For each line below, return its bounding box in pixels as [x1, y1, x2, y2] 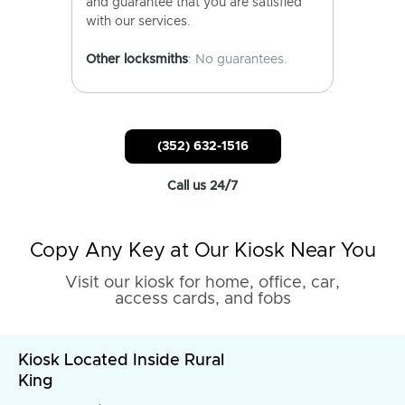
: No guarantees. [188, 53, 287, 66]
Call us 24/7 [167, 180, 238, 193]
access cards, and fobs [114, 291, 291, 307]
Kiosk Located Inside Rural [18, 353, 224, 369]
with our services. [86, 15, 191, 28]
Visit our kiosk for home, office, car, [65, 275, 340, 291]
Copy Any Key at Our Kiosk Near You [29, 241, 376, 261]
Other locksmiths [86, 53, 188, 66]
